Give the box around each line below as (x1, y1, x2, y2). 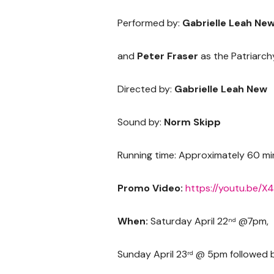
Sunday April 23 (117, 247, 187, 261)
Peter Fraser (137, 49, 198, 62)
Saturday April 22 (148, 214, 228, 228)
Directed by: (117, 82, 174, 95)
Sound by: (117, 115, 164, 128)
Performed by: (117, 16, 182, 29)
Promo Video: (117, 181, 185, 194)
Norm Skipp (164, 115, 221, 128)
